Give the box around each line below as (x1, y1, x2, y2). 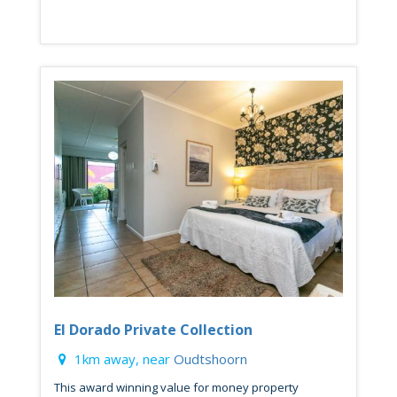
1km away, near (71, 350, 174, 369)
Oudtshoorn (174, 350, 247, 369)
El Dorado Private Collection (54, 320, 253, 340)
